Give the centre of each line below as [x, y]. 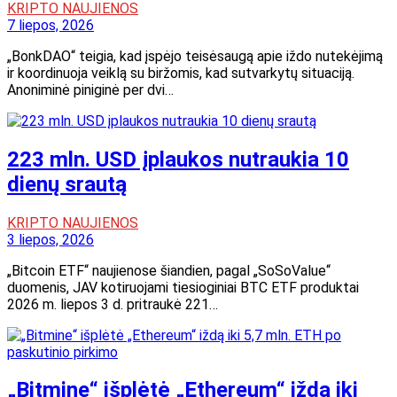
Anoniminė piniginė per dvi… [90, 90]
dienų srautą [67, 184]
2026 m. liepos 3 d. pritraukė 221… [113, 304]
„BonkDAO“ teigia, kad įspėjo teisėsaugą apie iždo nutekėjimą [195, 56]
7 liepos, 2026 [51, 25]
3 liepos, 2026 [51, 239]
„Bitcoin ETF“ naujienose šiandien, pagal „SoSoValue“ [169, 270]
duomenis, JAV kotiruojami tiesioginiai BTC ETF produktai [183, 287]
